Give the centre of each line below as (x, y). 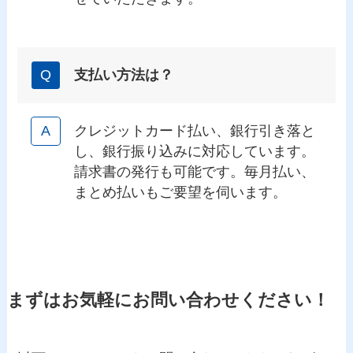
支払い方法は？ (124, 75)
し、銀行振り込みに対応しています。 (195, 152)
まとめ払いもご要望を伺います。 (181, 193)
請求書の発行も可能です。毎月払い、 (195, 172)
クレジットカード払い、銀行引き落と (195, 131)
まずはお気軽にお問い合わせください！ (168, 300)
